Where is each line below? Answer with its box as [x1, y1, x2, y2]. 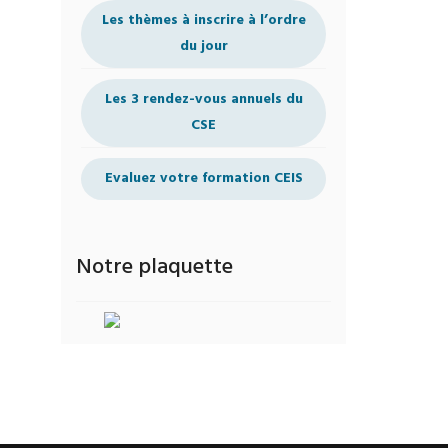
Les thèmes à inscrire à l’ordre [101, 9, 306, 32]
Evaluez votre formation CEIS [104, 167, 303, 190]
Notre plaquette [76, 250, 233, 285]
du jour [179, 35, 228, 58]
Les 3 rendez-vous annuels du [104, 88, 303, 111]
